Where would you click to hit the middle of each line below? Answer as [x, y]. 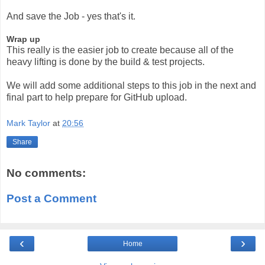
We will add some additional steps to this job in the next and [131, 86]
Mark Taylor [28, 123]
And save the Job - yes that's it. [71, 17]
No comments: [46, 173]
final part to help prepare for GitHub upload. [97, 98]
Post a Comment [51, 199]
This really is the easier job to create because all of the [120, 50]
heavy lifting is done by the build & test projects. [106, 62]
